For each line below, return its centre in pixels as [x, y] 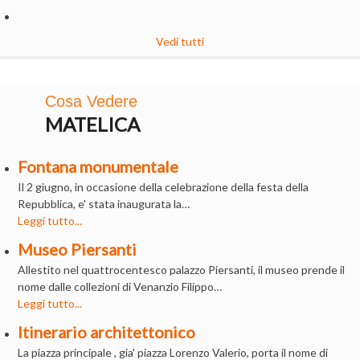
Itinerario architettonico [107, 331]
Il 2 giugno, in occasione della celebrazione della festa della [164, 186]
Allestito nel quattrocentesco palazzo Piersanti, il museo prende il [182, 269]
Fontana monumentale [98, 166]
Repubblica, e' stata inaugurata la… [104, 203]
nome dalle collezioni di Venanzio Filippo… [120, 286]
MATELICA [92, 124]
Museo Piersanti [78, 249]
